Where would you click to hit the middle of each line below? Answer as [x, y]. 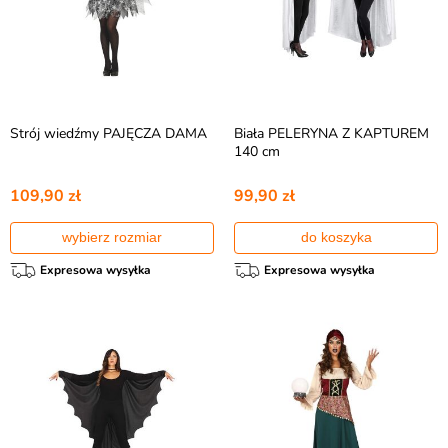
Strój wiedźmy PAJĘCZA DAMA [108, 133]
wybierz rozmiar [112, 237]
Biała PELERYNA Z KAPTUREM [331, 133]
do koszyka [336, 237]
